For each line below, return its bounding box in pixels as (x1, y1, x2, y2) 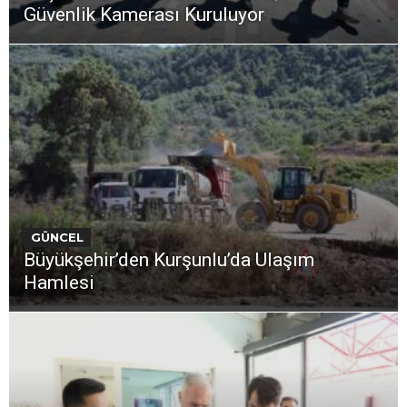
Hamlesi (24, 272, 94, 294)
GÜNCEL (31, 230, 84, 245)
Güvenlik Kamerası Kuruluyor (24, 3, 264, 25)
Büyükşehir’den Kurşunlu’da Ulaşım (24, 249, 314, 272)
